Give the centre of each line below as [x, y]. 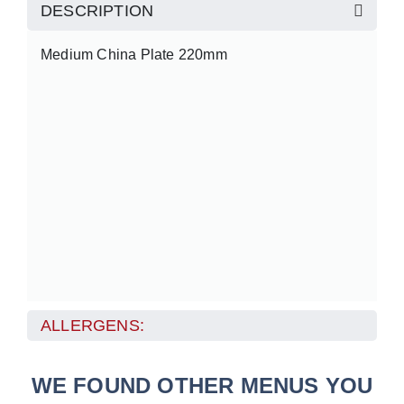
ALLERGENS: [92, 326]
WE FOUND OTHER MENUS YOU [202, 386]
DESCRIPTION [97, 11]
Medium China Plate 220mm [134, 55]
